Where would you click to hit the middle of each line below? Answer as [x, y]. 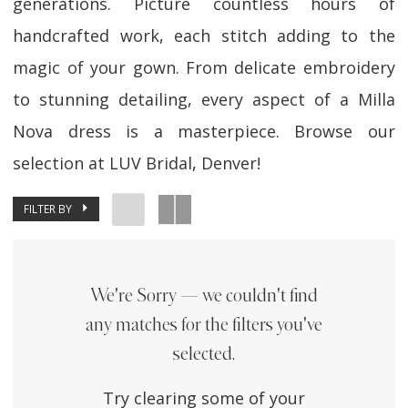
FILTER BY [48, 208]
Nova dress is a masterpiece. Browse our [204, 132]
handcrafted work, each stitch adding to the [204, 36]
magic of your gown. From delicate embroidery [204, 68]
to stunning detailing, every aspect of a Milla [204, 100]
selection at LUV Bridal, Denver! [137, 163]
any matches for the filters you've [204, 326]
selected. [204, 355]
